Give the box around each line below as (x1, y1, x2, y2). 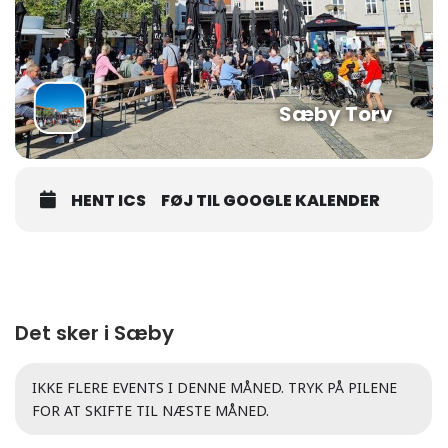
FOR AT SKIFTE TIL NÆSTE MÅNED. (32, 401, 269, 420)
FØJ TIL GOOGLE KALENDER (161, 189, 380, 212)
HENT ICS (71, 189, 146, 212)
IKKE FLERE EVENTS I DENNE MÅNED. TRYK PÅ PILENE (32, 378, 397, 397)
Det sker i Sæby (15, 319, 174, 347)
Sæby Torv (279, 100, 393, 128)
